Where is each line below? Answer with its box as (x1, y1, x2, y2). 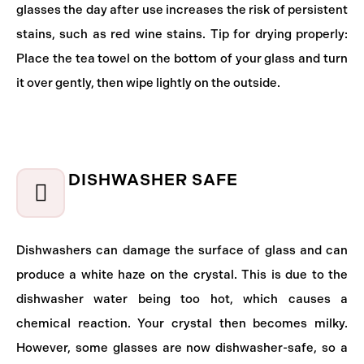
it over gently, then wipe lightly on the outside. (16, 76, 280, 90)
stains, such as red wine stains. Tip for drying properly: (16, 27, 348, 41)
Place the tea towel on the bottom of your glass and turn (16, 51, 348, 66)
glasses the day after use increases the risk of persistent (16, 2, 348, 17)
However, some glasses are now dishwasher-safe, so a (16, 340, 348, 355)
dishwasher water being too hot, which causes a (16, 292, 348, 306)
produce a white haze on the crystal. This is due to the (16, 267, 348, 282)
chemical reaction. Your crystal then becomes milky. (16, 316, 348, 331)
